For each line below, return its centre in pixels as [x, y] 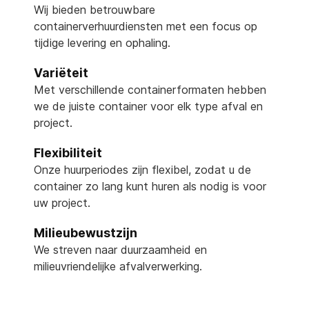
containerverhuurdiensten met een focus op [146, 26]
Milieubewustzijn [86, 233]
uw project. [62, 203]
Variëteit [61, 73]
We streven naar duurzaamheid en [120, 250]
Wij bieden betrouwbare [94, 10]
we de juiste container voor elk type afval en [148, 106]
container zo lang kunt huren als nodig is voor [150, 186]
